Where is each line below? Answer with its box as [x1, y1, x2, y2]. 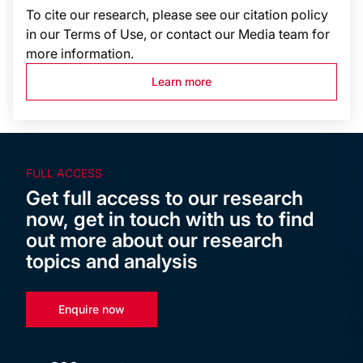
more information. [26, 45, 134, 62]
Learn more [152, 75, 211, 88]
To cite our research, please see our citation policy [26, 6, 328, 23]
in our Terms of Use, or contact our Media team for [26, 26, 330, 42]
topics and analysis [26, 250, 198, 273]
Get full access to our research [26, 186, 303, 210]
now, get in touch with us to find [26, 207, 314, 231]
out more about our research [26, 228, 283, 252]
